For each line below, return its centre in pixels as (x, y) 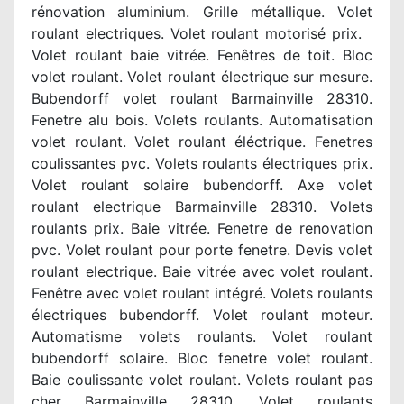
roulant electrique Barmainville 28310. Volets (202, 207)
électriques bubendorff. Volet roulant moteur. (202, 315)
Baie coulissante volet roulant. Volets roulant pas (202, 380)
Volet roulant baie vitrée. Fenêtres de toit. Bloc (202, 55)
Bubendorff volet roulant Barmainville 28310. (202, 98)
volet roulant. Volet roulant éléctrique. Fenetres (202, 142)
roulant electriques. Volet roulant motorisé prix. (202, 33)
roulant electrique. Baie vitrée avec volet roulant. (202, 271)
